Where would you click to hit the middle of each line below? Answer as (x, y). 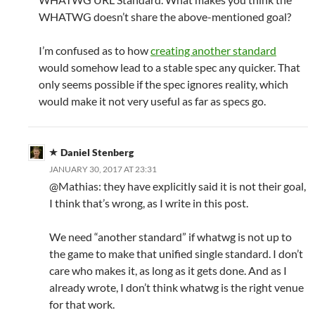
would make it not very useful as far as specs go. (152, 101)
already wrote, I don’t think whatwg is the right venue (176, 288)
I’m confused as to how (95, 51)
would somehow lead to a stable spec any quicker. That (169, 67)
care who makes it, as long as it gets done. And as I (168, 271)
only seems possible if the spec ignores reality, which (163, 84)
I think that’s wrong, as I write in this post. (149, 203)
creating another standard (213, 51)
